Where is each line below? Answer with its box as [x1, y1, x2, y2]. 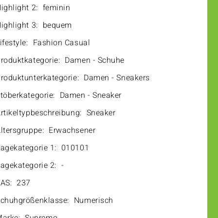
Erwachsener [49, 125, 96, 136]
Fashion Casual [33, 37, 91, 49]
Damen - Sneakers [84, 72, 150, 84]
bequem [42, 19, 72, 31]
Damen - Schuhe [65, 54, 125, 66]
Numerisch [73, 195, 113, 206]
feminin [42, 2, 71, 14]
